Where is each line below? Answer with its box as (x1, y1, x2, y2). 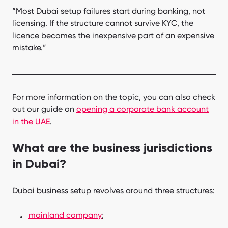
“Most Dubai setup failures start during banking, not (12, 6, 205, 16)
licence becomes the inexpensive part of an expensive (12, 30, 214, 40)
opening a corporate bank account (76, 104, 209, 114)
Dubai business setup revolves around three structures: (12, 185, 215, 195)
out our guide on (12, 104, 76, 114)
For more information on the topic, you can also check (12, 92, 215, 102)
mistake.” (12, 42, 46, 52)
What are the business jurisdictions (12, 141, 212, 154)
